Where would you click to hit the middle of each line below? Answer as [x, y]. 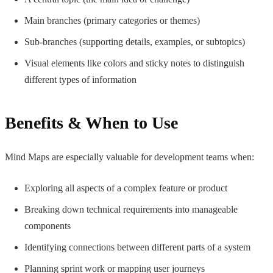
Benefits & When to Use [91, 122]
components [48, 225]
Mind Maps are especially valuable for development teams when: [129, 157]
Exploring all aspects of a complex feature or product [126, 188]
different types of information [80, 79]
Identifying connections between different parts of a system [137, 247]
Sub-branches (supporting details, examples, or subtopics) [135, 41]
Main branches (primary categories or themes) [112, 20]
